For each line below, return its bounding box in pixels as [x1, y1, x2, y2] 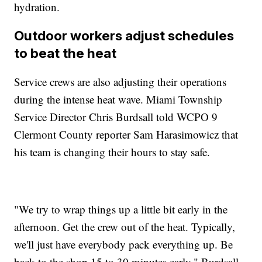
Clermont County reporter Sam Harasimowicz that [14, 126, 239, 142]
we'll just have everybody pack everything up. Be [14, 236, 233, 251]
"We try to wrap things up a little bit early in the [14, 201, 228, 216]
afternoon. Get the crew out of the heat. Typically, [14, 219, 236, 234]
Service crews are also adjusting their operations [14, 74, 227, 89]
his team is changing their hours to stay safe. [14, 144, 211, 159]
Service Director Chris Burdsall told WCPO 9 [14, 109, 218, 124]
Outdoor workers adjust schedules [14, 27, 235, 43]
